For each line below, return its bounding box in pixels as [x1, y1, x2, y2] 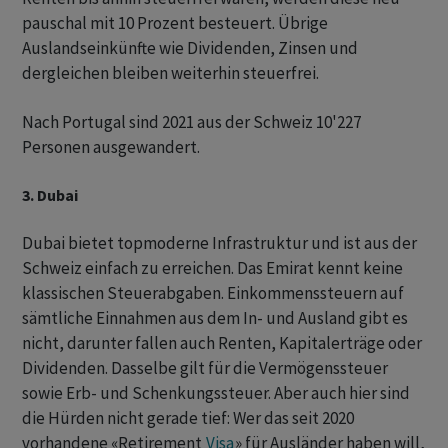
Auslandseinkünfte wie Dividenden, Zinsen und [22, 37, 358, 60]
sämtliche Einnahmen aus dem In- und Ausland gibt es [22, 307, 408, 330]
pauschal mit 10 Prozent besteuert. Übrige [22, 12, 328, 35]
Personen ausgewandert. [22, 136, 200, 159]
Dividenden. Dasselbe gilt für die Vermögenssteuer [22, 357, 388, 380]
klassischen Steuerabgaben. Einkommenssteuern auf [22, 282, 404, 305]
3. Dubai [22, 185, 78, 206]
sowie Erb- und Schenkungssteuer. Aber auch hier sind [22, 382, 410, 405]
